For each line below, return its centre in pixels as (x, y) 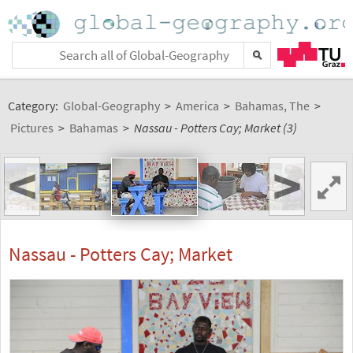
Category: (34, 106)
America (197, 106)
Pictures (32, 128)
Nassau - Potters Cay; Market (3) (216, 128)
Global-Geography (111, 106)
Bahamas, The (272, 106)
